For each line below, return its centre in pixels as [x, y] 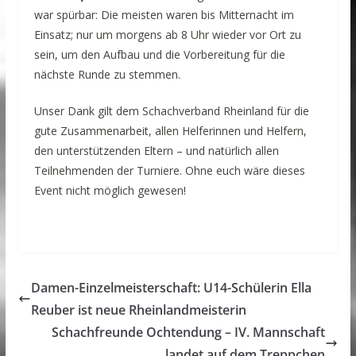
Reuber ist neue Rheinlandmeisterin [138, 310]
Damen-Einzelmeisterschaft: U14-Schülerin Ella [171, 288]
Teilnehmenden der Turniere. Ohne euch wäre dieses [169, 171]
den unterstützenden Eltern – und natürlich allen [156, 151]
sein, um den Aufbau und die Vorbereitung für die [159, 55]
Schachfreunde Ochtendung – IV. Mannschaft [189, 333]
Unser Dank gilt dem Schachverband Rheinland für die [171, 111]
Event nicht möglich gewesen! [110, 191]
